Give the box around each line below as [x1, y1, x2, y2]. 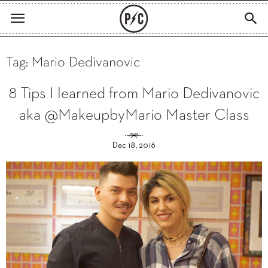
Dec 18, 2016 [112, 142, 156, 150]
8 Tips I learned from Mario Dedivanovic [8, 87, 260, 101]
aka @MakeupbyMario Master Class [19, 109, 249, 123]
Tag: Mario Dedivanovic [6, 56, 140, 69]
